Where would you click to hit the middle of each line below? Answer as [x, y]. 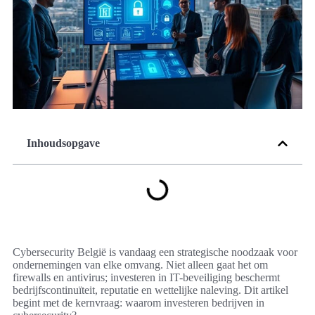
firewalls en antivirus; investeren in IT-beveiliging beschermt [146, 278]
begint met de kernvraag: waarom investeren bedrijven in [139, 303]
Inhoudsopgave [63, 143]
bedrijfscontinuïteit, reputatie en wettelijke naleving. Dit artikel [150, 290]
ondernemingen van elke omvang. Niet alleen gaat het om [140, 265]
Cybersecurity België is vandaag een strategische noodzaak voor [155, 252]
